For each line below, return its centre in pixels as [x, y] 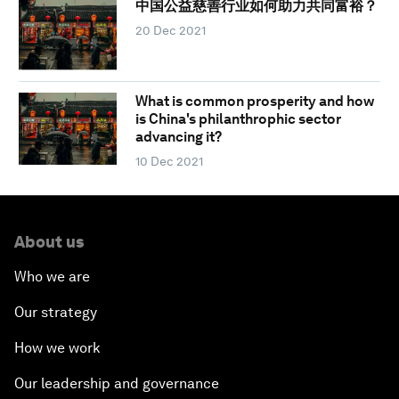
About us [49, 241]
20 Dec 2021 [170, 31]
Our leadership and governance [117, 383]
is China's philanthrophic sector [238, 118]
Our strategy [56, 312]
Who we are [52, 276]
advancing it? [178, 136]
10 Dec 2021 [169, 161]
